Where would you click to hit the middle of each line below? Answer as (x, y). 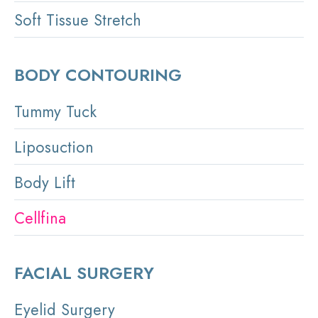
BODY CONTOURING (98, 75)
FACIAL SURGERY (84, 273)
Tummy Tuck (55, 111)
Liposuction (54, 147)
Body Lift (45, 182)
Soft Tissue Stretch (78, 20)
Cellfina (40, 218)
